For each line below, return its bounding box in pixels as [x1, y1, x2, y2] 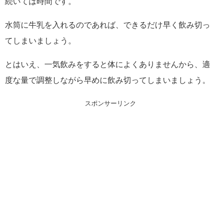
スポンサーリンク [85, 100, 136, 107]
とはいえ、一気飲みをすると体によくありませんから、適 [5, 60, 210, 69]
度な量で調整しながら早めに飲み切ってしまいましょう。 [5, 76, 210, 84]
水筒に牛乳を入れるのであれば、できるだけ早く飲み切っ [5, 21, 210, 29]
